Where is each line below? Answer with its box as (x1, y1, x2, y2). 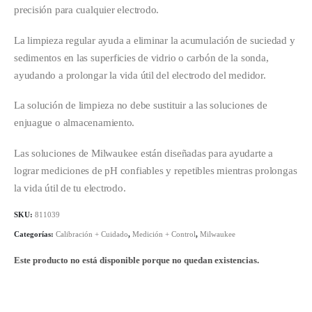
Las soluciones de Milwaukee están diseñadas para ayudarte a (14, 147, 273, 159)
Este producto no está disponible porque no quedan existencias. (14, 254, 259, 265)
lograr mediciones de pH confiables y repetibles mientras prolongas (14, 164, 297, 176)
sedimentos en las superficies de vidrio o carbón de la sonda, (14, 52, 269, 63)
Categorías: (14, 230, 56, 239)
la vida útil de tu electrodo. (14, 182, 126, 194)
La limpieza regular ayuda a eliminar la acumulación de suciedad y (14, 34, 295, 46)
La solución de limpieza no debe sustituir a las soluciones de (14, 100, 267, 111)
